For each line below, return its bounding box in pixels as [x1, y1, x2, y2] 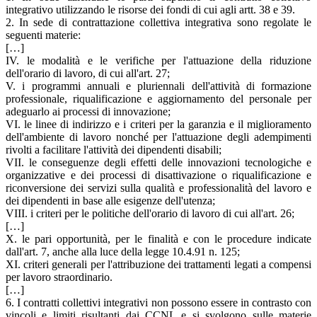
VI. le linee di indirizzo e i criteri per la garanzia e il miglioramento [6, 118, 311, 131]
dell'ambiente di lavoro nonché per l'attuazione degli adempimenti [6, 131, 311, 144]
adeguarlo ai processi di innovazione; [6, 105, 171, 118]
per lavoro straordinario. [6, 271, 113, 284]
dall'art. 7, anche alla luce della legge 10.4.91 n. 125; [6, 246, 240, 258]
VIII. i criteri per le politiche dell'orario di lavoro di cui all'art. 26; [6, 207, 294, 220]
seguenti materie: [6, 29, 81, 42]
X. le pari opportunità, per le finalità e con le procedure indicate [6, 233, 311, 246]
